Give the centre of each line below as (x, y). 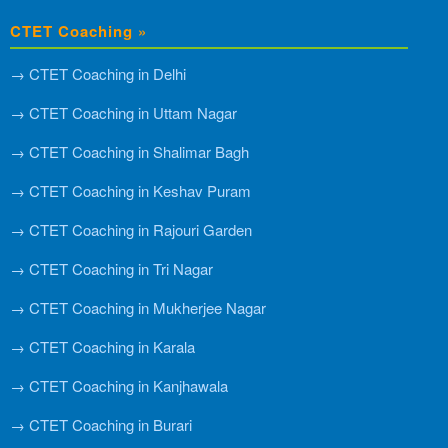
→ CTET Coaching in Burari (101, 424)
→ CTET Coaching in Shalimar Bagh (129, 152)
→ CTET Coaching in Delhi (98, 74)
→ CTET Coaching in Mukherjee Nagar (138, 307)
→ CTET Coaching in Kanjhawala (119, 385)
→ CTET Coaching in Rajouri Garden (131, 230)
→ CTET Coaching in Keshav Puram (130, 191)
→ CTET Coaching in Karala (102, 346)
